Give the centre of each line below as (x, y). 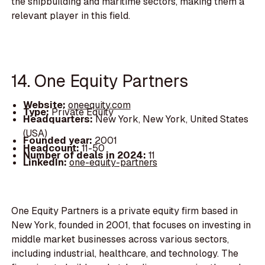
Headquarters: (59, 119)
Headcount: (52, 148)
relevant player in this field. (71, 16)
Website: (45, 105)
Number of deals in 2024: (85, 155)
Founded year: (59, 141)
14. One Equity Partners (100, 80)
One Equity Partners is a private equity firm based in (125, 211)
